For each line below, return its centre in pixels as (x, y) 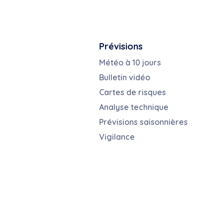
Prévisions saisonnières (143, 122)
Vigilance (117, 137)
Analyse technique (134, 107)
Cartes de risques (132, 92)
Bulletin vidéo (124, 78)
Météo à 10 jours (130, 63)
